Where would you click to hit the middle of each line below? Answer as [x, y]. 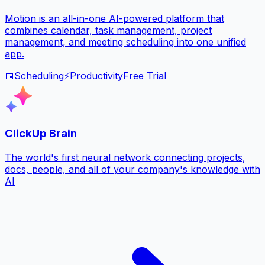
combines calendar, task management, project [108, 30]
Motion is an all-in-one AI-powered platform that [114, 18]
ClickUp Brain [41, 134]
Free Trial [145, 75]
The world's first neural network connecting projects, [125, 157]
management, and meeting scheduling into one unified [125, 42]
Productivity [96, 75]
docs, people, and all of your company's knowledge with [132, 169]
